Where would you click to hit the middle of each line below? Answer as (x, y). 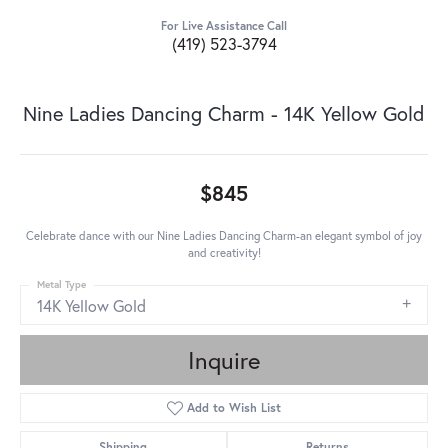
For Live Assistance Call (224, 26)
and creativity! (224, 253)
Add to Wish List (234, 408)
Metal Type (61, 285)
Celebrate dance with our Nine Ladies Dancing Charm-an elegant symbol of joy (224, 236)
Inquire (224, 360)
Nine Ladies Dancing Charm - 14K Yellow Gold (224, 114)
